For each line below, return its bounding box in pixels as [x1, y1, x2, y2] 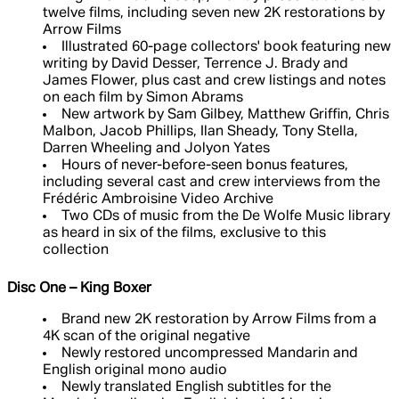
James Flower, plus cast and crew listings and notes [43, 74, 386, 89]
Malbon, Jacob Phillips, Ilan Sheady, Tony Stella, [43, 125, 358, 140]
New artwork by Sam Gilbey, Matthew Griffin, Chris [61, 108, 389, 123]
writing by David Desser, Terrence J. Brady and [43, 57, 348, 72]
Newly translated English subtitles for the [61, 380, 331, 395]
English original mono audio [43, 363, 227, 379]
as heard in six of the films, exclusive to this [43, 226, 326, 241]
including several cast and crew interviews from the [43, 175, 380, 191]
